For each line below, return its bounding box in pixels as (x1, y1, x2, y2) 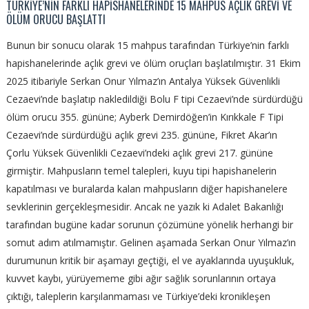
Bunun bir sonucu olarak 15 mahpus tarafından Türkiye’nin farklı (6, 39, 289, 52)
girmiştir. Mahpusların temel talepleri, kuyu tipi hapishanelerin (6, 164, 277, 178)
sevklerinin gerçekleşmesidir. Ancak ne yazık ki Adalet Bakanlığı (6, 200, 283, 214)
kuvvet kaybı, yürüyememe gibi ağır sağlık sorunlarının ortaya (6, 272, 276, 286)
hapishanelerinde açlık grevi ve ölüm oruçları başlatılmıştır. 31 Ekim (6, 57, 301, 70)
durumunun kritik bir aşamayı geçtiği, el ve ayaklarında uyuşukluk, (6, 254, 295, 268)
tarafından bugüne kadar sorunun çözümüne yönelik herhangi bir (6, 218, 293, 232)
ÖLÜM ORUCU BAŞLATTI (6, 11, 106, 28)
